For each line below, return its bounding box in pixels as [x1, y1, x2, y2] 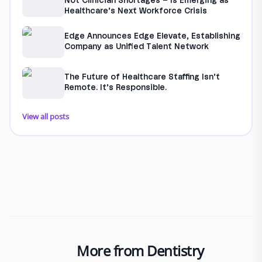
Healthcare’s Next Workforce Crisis [64, 8, 207, 16]
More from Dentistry [77, 240, 204, 260]
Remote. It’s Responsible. [64, 84, 167, 92]
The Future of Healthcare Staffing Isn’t [64, 74, 220, 82]
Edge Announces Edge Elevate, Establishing [64, 33, 240, 41]
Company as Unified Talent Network [64, 43, 209, 51]
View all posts [22, 111, 69, 122]
